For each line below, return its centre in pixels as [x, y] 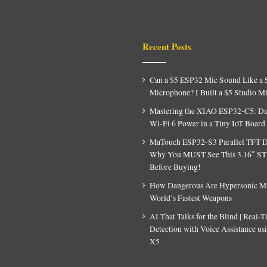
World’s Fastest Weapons [191, 198]
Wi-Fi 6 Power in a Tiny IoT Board [207, 123]
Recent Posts [167, 46]
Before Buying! [175, 167]
